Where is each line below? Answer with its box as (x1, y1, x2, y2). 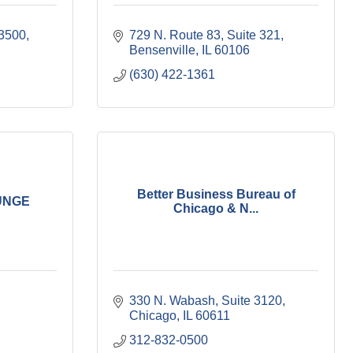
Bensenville (129, 43, 195, 57)
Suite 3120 (221, 294, 282, 307)
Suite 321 (227, 28, 281, 42)
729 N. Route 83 (129, 28, 221, 42)
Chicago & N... (173, 201, 258, 215)
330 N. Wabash (129, 294, 215, 307)
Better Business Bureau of (136, 187, 295, 201)
